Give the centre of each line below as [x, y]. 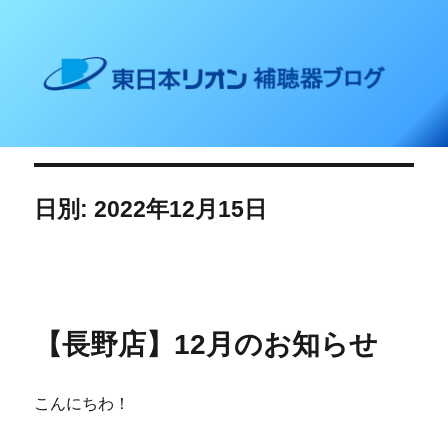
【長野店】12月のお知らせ [206, 345]
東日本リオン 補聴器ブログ [178, 56]
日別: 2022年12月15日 [151, 209]
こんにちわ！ [82, 404]
